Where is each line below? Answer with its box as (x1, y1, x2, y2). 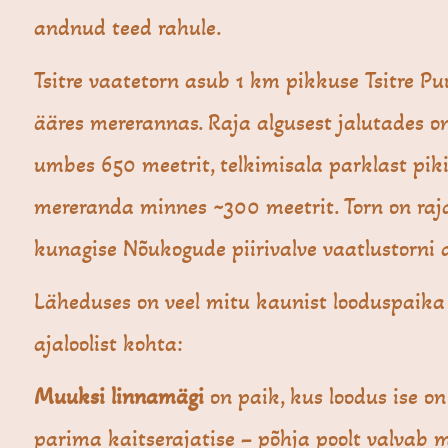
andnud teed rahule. (34, 14, 223, 42)
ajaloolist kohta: (34, 330, 184, 358)
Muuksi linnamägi (34, 383, 205, 411)
